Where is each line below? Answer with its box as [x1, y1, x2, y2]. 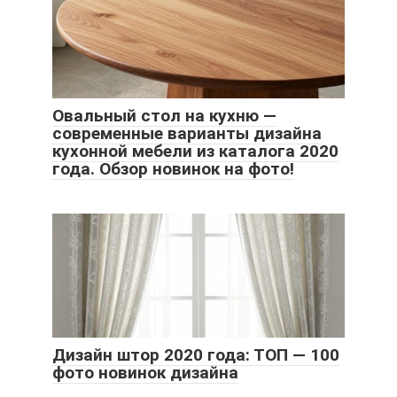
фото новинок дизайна [52, 362, 238, 384]
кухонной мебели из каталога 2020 [52, 141, 339, 162]
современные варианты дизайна [52, 123, 322, 144]
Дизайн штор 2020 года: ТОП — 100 [52, 345, 339, 366]
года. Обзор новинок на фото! [52, 159, 294, 180]
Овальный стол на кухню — [52, 105, 276, 127]
